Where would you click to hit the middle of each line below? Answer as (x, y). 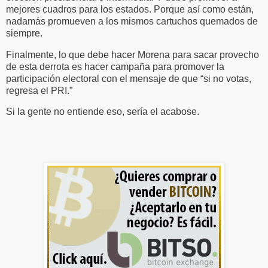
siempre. (24, 33)
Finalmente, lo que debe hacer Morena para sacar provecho (133, 54)
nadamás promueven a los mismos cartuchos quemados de (132, 21)
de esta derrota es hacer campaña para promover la (115, 66)
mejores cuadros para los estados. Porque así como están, (130, 9)
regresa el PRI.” (39, 90)
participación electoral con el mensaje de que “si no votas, (129, 78)
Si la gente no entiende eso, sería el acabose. (103, 112)
